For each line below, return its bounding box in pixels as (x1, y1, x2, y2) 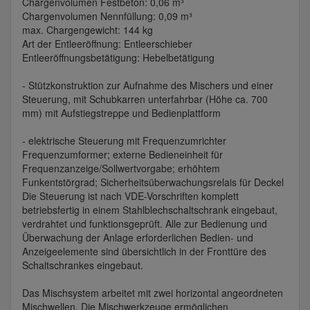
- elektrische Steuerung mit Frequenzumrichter (22, 134, 226, 148)
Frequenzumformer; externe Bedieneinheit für (22, 147, 223, 162)
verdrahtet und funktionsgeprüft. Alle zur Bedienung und (22, 217, 267, 231)
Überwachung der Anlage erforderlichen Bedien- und (22, 230, 253, 245)
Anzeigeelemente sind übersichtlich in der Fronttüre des (22, 244, 266, 259)
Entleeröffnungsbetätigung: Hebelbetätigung (22, 51, 215, 65)
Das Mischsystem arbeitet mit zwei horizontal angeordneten (22, 286, 283, 300)
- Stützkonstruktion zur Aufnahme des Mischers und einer (22, 78, 273, 93)
